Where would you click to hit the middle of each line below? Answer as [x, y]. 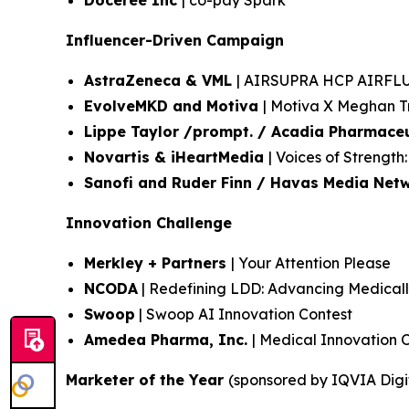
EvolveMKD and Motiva [173, 106]
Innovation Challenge [149, 223]
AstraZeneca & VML [160, 80]
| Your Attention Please [311, 263]
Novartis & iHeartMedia [176, 157]
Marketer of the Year [147, 380]
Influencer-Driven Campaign [175, 40]
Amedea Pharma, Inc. [168, 340]
